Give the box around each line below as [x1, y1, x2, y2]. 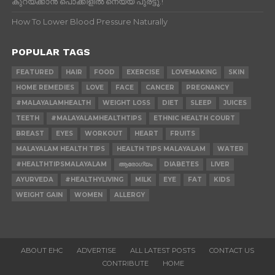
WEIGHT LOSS [102, 99, 150, 107]
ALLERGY [114, 191, 145, 199]
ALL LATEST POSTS [130, 246, 195, 255]
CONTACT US [209, 246, 254, 255]
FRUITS [169, 130, 195, 138]
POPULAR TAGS [11, 46, 90, 58]
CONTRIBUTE [103, 259, 149, 268]
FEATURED [15, 68, 54, 77]
